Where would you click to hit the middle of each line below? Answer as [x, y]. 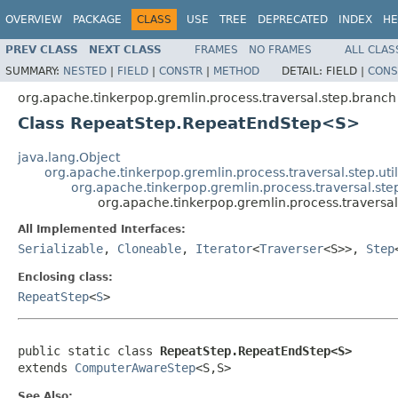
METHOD [236, 71]
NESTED [85, 71]
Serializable [60, 248]
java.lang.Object [69, 157]
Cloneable [149, 248]
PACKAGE [97, 20]
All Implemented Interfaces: [102, 229]
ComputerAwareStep [135, 367]
